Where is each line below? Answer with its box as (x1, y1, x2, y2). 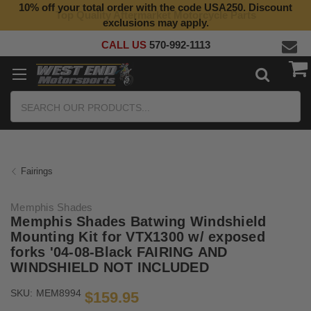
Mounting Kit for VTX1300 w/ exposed (10, 229, 265, 245)
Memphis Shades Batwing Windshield (10, 214, 267, 230)
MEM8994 (35, 287, 81, 299)
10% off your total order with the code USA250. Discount (19, 1, 292, 13)
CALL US (101, 39, 149, 51)
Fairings (21, 166, 53, 176)
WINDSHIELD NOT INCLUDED (10, 260, 209, 276)
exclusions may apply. (102, 17, 209, 28)
